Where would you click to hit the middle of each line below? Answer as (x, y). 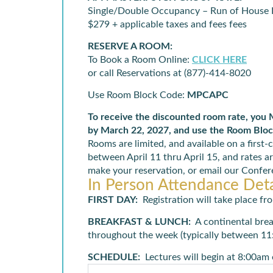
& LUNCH (165, 222)
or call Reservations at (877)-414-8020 (169, 73)
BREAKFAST (115, 222)
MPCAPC (208, 95)
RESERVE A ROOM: (130, 46)
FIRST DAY (112, 200)
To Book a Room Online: (140, 60)
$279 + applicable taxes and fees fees (167, 24)
